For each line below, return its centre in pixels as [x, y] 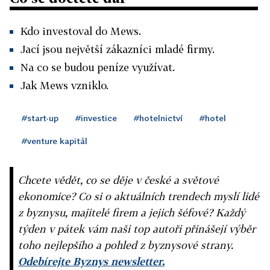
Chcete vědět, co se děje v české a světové [118, 180]
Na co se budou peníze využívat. [98, 67]
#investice [96, 118]
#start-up [40, 118]
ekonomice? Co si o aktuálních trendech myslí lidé [139, 196]
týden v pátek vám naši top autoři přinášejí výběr [137, 229]
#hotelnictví [158, 118]
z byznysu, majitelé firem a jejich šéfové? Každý [132, 212]
